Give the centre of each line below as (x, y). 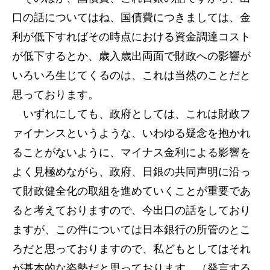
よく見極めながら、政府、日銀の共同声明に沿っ (131, 172)
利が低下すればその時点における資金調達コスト (131, 37)
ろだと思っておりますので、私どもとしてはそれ (131, 249)
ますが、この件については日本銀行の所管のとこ (131, 230)
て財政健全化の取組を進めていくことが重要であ (131, 191)
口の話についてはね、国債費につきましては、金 (131, 17)
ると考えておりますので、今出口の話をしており (131, 210)
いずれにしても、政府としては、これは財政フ (131, 114)
